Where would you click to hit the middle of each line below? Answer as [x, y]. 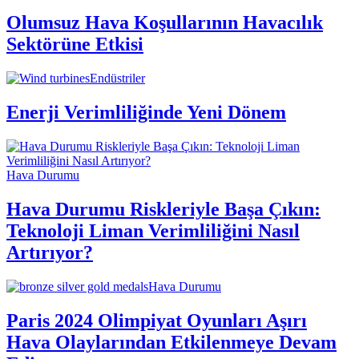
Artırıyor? [50, 253]
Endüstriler [117, 79]
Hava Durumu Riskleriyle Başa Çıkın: [163, 210]
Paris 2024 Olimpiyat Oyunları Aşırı [157, 320]
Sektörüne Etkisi [75, 44]
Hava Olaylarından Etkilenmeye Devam [171, 342]
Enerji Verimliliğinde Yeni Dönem [146, 113]
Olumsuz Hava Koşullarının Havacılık [165, 23]
